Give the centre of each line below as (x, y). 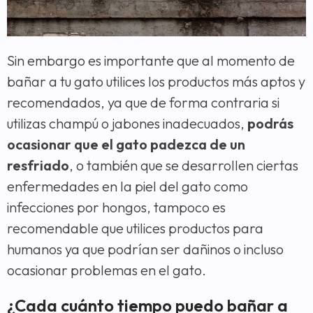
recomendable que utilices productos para (135, 228)
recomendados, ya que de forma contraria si (143, 103)
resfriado (38, 166)
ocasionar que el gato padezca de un (126, 145)
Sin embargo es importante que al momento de (151, 61)
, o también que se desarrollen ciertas (184, 166)
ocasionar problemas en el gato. (107, 270)
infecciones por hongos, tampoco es (116, 208)
